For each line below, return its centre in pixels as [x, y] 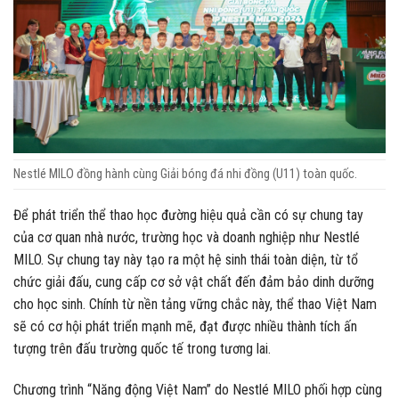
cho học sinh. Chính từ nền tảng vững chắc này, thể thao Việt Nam [195, 305]
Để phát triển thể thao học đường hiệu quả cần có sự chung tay [188, 216]
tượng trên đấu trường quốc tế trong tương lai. [142, 349]
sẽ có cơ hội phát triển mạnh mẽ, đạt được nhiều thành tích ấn [185, 327]
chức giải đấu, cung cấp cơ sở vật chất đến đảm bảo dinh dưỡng [194, 282]
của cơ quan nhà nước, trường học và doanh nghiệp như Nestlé [187, 238]
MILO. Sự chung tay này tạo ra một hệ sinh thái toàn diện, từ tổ [186, 260]
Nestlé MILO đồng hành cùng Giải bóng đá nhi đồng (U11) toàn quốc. [185, 175]
